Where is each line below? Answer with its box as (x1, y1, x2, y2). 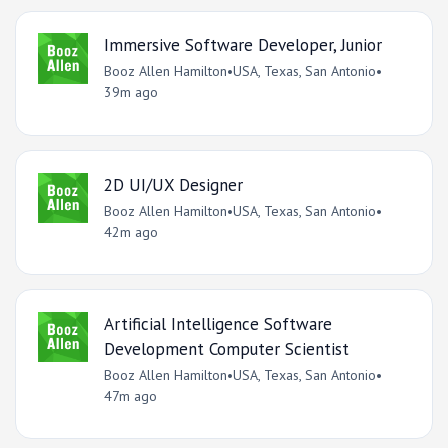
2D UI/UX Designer (103, 173, 243, 196)
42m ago (103, 222, 158, 241)
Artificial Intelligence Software (103, 312, 332, 335)
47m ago (103, 386, 157, 405)
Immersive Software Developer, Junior (103, 34, 382, 57)
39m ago (103, 83, 158, 102)
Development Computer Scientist (103, 337, 349, 360)
